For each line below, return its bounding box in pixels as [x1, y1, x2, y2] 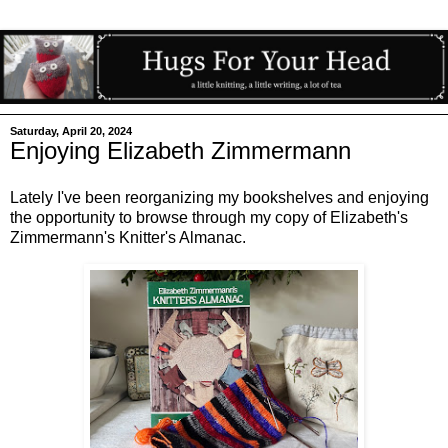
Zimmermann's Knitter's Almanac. [10, 229, 250, 247]
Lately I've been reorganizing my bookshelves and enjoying [10, 189, 429, 207]
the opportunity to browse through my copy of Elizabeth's [10, 209, 408, 227]
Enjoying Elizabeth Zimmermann [10, 136, 351, 164]
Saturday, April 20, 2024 [10, 124, 132, 137]
